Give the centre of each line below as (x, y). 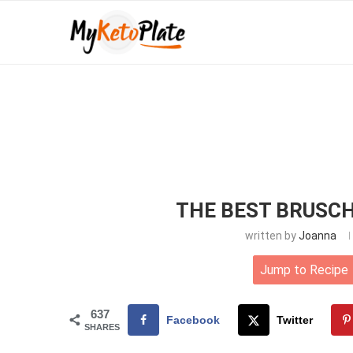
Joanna (317, 236)
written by (271, 236)
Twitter (295, 320)
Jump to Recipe (304, 270)
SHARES (102, 327)
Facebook (193, 320)
